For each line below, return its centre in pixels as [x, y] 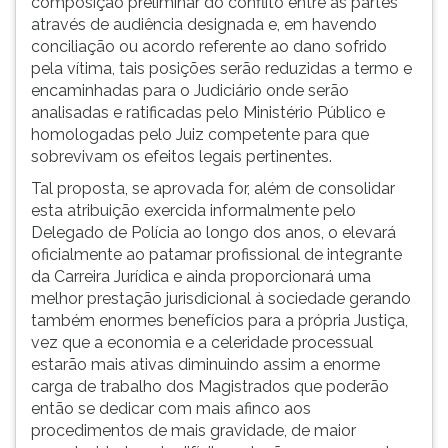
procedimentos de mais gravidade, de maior [193, 430]
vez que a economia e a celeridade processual [202, 342]
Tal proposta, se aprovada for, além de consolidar [213, 188]
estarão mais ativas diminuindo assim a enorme [205, 364]
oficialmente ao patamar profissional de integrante [216, 254]
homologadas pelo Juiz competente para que [200, 134]
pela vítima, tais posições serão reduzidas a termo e [221, 68]
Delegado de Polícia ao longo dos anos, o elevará [213, 232]
